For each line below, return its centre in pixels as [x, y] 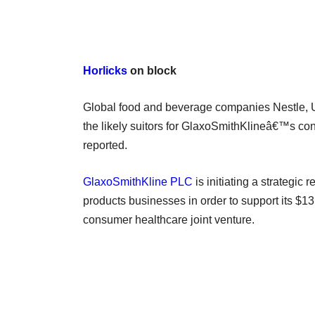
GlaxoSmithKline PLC [138, 181]
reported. [105, 145]
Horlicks [105, 70]
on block [152, 70]
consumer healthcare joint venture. [169, 219]
